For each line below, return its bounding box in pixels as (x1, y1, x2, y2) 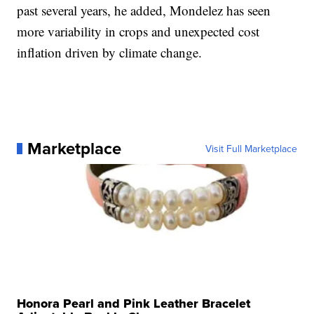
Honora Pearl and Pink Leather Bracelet (17, 294, 251, 313)
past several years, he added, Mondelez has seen (17, 1, 271, 19)
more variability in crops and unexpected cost (17, 22, 260, 40)
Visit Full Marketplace (205, 142, 297, 156)
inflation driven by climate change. (17, 43, 203, 61)
